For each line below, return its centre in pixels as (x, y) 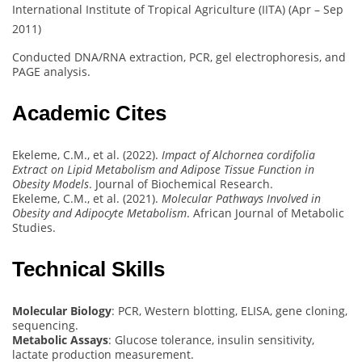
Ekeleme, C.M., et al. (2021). (87, 198)
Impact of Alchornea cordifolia (238, 154)
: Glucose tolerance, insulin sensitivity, (211, 339)
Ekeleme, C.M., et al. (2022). (87, 154)
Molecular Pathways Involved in (241, 198)
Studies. (34, 227)
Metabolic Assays (60, 339)
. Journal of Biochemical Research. (181, 183)
